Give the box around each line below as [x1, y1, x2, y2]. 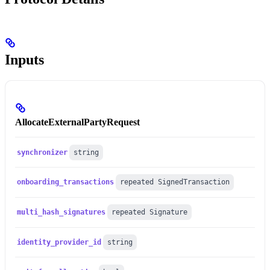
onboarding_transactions [17, 178, 115, 187]
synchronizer [17, 148, 68, 157]
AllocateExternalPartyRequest [15, 116, 140, 127]
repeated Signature [111, 208, 188, 217]
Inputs [5, 52, 44, 68]
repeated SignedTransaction [120, 178, 230, 187]
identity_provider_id [17, 237, 102, 246]
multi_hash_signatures [17, 208, 106, 217]
